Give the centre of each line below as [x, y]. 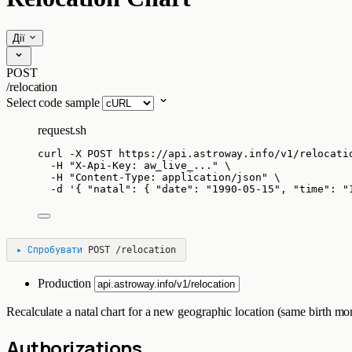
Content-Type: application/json [169, 177]
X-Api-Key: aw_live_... [143, 165]
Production [66, 283]
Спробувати [55, 249]
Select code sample [53, 102]
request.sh [62, 130]
